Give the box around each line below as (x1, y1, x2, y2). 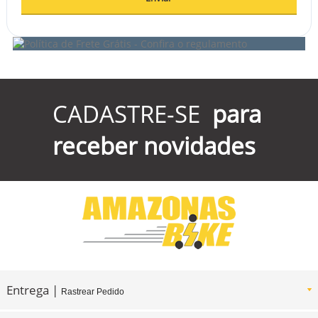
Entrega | (6, 281, 61, 298)
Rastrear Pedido (60, 286, 124, 297)
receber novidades (53, 129, 256, 162)
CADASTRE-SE (53, 97, 200, 130)
